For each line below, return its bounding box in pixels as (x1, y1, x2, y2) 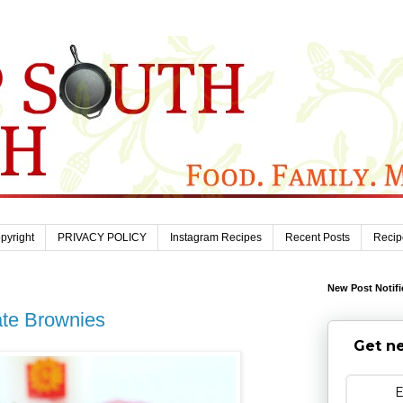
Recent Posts (285, 231, 350, 245)
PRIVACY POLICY (58, 231, 147, 245)
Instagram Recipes (170, 231, 262, 245)
